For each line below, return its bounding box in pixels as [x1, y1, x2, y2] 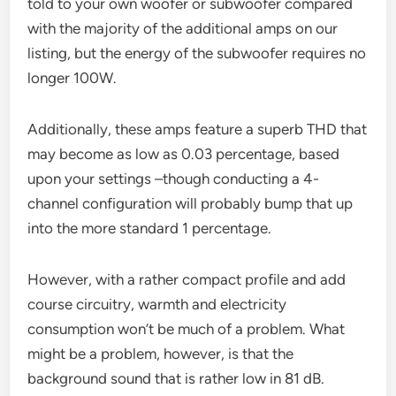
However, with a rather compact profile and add [27, 270, 346, 288]
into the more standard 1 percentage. [27, 218, 272, 237]
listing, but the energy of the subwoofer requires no [27, 43, 367, 62]
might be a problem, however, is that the [27, 344, 294, 362]
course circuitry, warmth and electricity [27, 294, 287, 313]
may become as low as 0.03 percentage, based [27, 144, 340, 163]
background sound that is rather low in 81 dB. [27, 369, 325, 387]
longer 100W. [27, 68, 118, 87]
